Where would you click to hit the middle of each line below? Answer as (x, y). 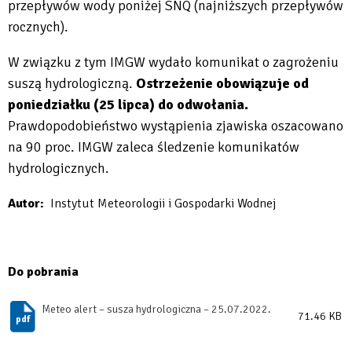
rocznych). (38, 26)
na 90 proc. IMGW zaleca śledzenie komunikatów (154, 147)
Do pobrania (43, 271)
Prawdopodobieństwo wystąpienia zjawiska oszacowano (176, 125)
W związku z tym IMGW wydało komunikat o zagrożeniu (173, 62)
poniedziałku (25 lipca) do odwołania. (128, 104)
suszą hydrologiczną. (72, 83)
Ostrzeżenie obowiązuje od (222, 83)
